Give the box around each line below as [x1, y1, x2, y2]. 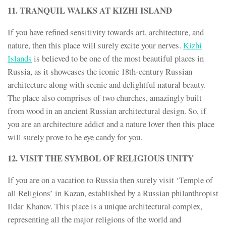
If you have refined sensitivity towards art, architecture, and [8, 26, 204, 38]
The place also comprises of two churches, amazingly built [8, 91, 202, 103]
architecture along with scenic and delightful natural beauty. [8, 78, 206, 90]
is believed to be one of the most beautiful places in [32, 52, 204, 64]
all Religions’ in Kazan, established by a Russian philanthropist [8, 187, 218, 199]
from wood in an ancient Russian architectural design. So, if [8, 104, 206, 117]
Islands [8, 52, 32, 64]
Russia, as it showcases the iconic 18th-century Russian [8, 65, 192, 77]
